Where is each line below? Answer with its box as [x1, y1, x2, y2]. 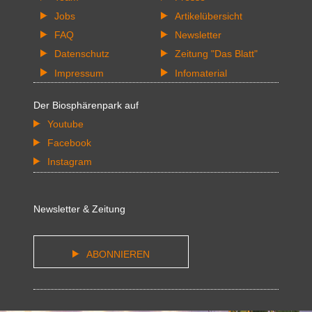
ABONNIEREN [86, 249, 150, 260]
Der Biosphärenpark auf [33, 99, 139, 111]
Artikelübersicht [174, 10, 242, 22]
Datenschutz [54, 48, 109, 60]
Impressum [54, 67, 104, 79]
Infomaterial [174, 67, 227, 79]
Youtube [47, 118, 84, 130]
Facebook [47, 136, 91, 148]
